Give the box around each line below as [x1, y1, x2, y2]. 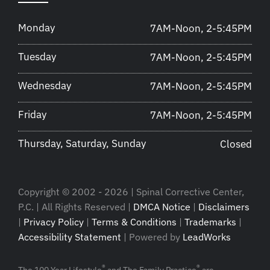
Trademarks [184, 215, 236, 228]
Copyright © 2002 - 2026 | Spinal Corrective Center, [18, 185, 244, 198]
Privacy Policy [24, 215, 84, 228]
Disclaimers [198, 200, 250, 213]
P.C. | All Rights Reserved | [18, 200, 133, 213]
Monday [18, 20, 55, 34]
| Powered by [121, 230, 183, 243]
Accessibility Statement [18, 230, 121, 243]
